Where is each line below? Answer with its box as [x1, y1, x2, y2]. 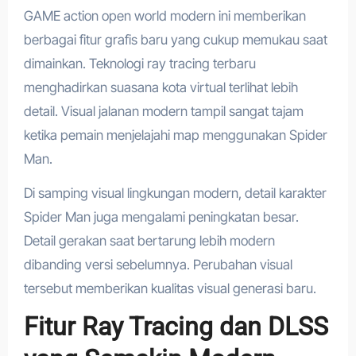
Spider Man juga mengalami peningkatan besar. [23, 208, 299, 225]
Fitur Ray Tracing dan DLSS [23, 311, 328, 342]
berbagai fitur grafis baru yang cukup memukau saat [23, 31, 327, 48]
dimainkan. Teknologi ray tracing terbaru [23, 55, 256, 72]
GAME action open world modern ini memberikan [23, 7, 306, 24]
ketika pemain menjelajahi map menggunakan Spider [23, 126, 327, 143]
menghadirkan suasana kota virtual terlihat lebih [23, 79, 298, 95]
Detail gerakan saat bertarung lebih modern [23, 232, 275, 249]
